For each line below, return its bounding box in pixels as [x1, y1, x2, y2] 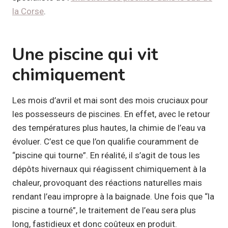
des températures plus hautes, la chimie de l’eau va [12, 122, 206, 133]
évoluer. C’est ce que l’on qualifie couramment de [12, 136, 198, 147]
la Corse [12, 6, 44, 16]
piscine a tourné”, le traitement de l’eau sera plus [12, 205, 196, 215]
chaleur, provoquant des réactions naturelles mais [12, 177, 202, 188]
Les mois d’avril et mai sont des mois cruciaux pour [12, 95, 208, 105]
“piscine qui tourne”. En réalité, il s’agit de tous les [12, 150, 200, 160]
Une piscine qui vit [12, 42, 158, 66]
